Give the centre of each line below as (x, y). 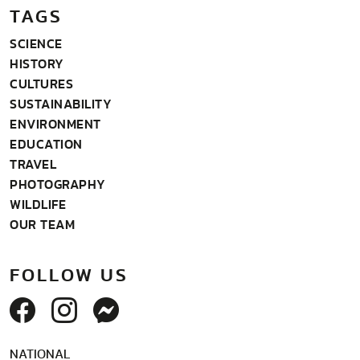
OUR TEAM (42, 225)
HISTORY (37, 64)
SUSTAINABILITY (61, 104)
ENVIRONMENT (55, 124)
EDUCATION (46, 144)
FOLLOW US (69, 275)
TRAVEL (33, 164)
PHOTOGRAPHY (58, 184)
